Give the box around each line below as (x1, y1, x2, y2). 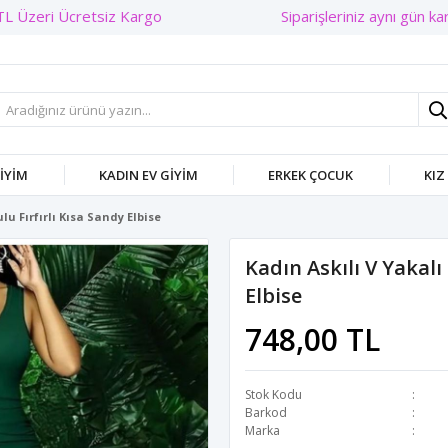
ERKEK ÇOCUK (268, 166, 354, 184)
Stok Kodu (245, 386, 302, 403)
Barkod (245, 404, 287, 421)
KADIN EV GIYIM (98, 166, 198, 184)
